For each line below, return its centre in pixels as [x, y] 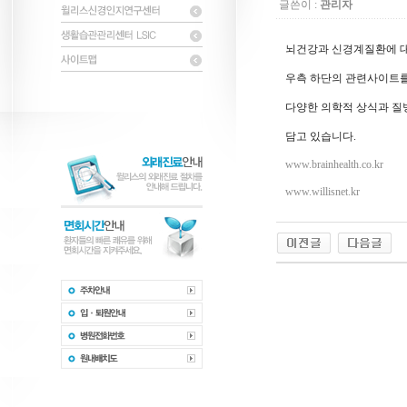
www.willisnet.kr [323, 192]
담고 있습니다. [321, 136]
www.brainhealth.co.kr [334, 164]
